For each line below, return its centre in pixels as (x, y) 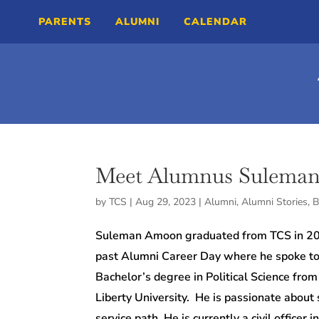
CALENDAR (215, 22)
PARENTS (64, 22)
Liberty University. (143, 298)
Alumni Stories (275, 202)
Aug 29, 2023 (166, 202)
